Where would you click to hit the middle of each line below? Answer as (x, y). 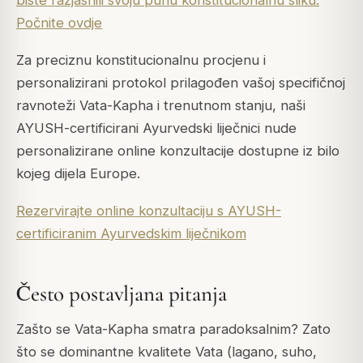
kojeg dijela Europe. (78, 174)
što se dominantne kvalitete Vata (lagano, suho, (167, 352)
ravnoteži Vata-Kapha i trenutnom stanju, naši (161, 106)
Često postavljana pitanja (122, 293)
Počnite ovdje (59, 23)
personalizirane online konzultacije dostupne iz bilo (178, 151)
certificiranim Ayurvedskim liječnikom (131, 234)
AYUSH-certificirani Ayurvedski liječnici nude (156, 128)
